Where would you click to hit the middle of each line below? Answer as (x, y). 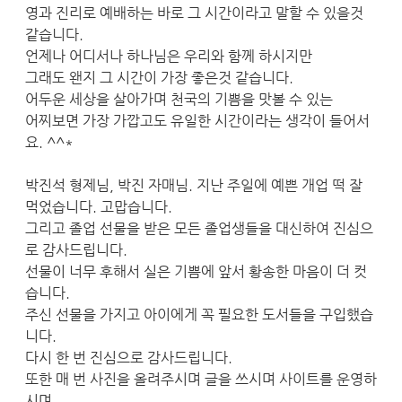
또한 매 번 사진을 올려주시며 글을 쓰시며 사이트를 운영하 (201, 379)
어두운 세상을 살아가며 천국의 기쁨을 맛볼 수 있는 (179, 99)
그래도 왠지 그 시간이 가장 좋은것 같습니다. (159, 77)
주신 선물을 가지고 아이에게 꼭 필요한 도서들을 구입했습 (199, 314)
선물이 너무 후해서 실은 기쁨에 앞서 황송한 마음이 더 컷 (196, 271)
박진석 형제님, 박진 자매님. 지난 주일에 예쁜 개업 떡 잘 (194, 185)
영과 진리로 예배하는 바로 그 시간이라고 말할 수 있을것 (194, 13)
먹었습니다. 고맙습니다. (99, 206)
